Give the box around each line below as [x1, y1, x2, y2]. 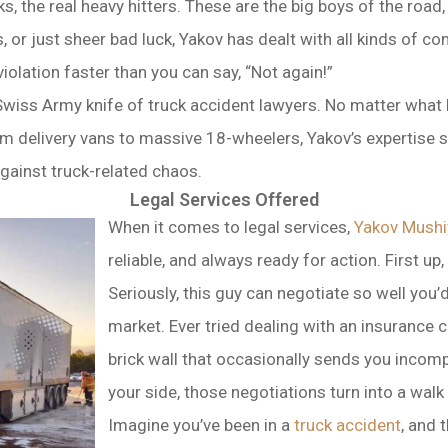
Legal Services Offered [129, 189, 319, 210]
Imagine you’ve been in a [108, 415, 294, 435]
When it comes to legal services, [108, 217, 354, 237]
